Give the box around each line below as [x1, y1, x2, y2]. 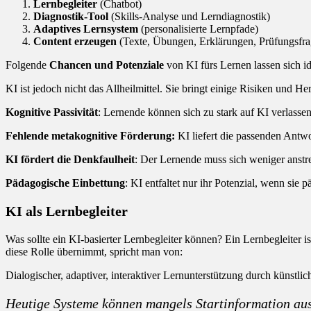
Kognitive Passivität [6, 106, 98, 118]
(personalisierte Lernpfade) [138, 22, 258, 35]
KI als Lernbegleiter [6, 203, 128, 219]
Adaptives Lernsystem [33, 22, 138, 35]
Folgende [6, 58, 49, 71]
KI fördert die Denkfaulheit [6, 153, 135, 165]
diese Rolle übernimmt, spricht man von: [6, 245, 183, 258]
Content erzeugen [33, 35, 117, 47]
